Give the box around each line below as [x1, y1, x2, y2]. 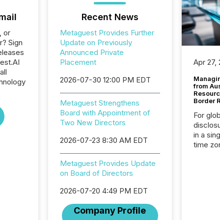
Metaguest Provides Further [59, 28, 154, 37]
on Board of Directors [59, 168, 133, 178]
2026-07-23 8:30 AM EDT [59, 136, 148, 145]
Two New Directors [59, 118, 126, 127]
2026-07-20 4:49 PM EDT [59, 186, 148, 195]
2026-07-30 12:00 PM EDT [59, 75, 151, 84]
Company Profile [74, 205, 146, 216]
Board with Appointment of [59, 108, 150, 117]
